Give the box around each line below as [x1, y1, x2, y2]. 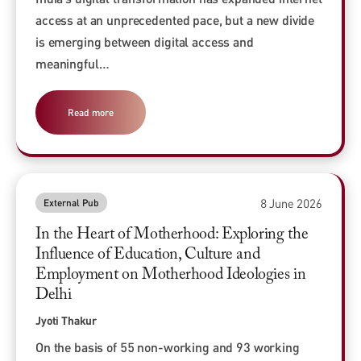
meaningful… [35, 56, 110, 72]
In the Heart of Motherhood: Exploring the [35, 226, 309, 243]
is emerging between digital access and [35, 34, 254, 50]
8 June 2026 [260, 195, 322, 210]
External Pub [44, 197, 99, 210]
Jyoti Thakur [35, 313, 98, 328]
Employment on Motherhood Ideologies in [35, 267, 306, 284]
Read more [68, 106, 114, 119]
